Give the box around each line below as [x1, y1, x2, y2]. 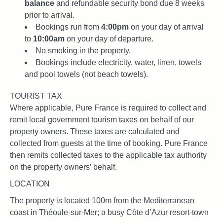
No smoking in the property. [36, 46, 131, 55]
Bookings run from [36, 22, 101, 31]
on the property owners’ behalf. [10, 162, 117, 171]
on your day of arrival [129, 22, 204, 31]
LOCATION [10, 179, 50, 188]
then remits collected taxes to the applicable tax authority [10, 150, 207, 159]
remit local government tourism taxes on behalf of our [10, 115, 194, 124]
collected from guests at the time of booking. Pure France [10, 139, 208, 147]
